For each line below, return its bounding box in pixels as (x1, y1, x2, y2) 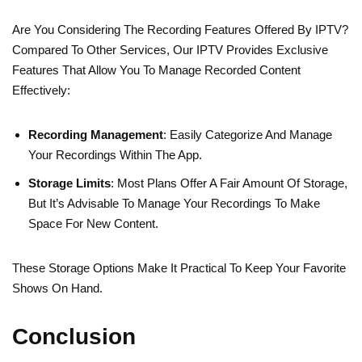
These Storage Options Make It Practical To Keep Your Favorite (12, 260, 346, 275)
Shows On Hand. (12, 280, 103, 295)
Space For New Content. (28, 216, 158, 230)
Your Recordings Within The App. (28, 147, 202, 162)
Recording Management (28, 127, 163, 141)
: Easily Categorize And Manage (163, 127, 332, 141)
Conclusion (12, 323, 136, 349)
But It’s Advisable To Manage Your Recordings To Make (28, 196, 320, 210)
